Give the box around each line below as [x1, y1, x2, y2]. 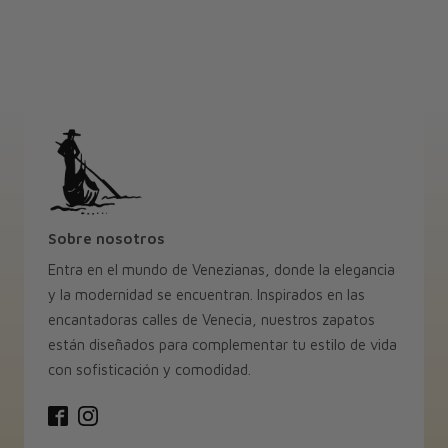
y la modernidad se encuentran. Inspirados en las [47, 286, 365, 303]
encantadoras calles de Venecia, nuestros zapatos [47, 311, 375, 328]
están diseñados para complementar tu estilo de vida [47, 336, 397, 353]
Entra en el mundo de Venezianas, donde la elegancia [47, 261, 395, 278]
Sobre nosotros [47, 230, 165, 248]
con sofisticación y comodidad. [47, 361, 251, 378]
